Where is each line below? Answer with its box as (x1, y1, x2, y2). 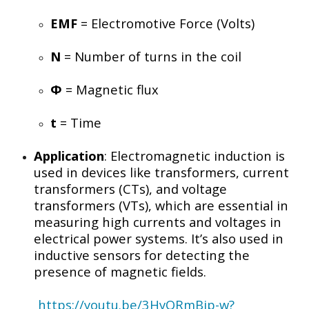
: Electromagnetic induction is (104, 146, 285, 164)
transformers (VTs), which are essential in (34, 196, 288, 214)
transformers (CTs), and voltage (34, 179, 227, 197)
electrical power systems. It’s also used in (34, 229, 283, 247)
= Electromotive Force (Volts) (77, 14, 255, 32)
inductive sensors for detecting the (34, 246, 250, 263)
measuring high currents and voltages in (34, 212, 281, 230)
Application (34, 146, 104, 164)
